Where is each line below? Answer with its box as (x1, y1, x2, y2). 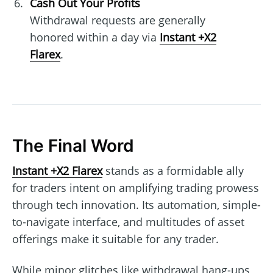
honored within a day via (29, 30, 160, 45)
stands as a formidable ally (102, 163, 244, 178)
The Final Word (12, 135, 134, 157)
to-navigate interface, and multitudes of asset (12, 214, 244, 229)
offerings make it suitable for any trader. (12, 231, 219, 246)
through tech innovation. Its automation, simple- (12, 197, 261, 212)
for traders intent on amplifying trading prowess (12, 180, 259, 195)
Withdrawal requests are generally (29, 13, 205, 28)
